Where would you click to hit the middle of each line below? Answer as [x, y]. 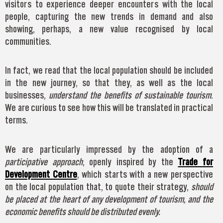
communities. [28, 41]
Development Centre [41, 174]
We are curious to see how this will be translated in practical [109, 108]
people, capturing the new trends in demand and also [109, 16]
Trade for [196, 162]
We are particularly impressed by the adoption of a [109, 149]
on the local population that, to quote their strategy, [98, 186]
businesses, [27, 95]
